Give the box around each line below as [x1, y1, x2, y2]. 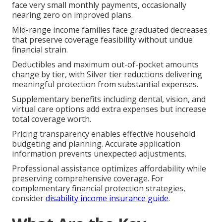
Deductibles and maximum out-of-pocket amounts [12, 58, 199, 70]
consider [12, 192, 46, 204]
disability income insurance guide [46, 192, 169, 204]
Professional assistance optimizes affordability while [12, 163, 207, 174]
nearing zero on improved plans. [12, 9, 133, 20]
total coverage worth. [12, 113, 92, 124]
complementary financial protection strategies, [12, 182, 186, 194]
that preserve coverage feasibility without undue [12, 34, 193, 45]
